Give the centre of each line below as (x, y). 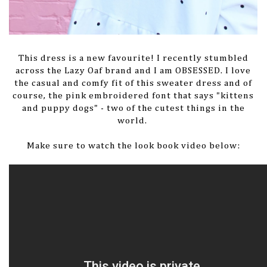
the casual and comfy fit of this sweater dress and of (133, 83)
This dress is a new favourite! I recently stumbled (133, 58)
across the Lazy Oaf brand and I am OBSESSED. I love (133, 71)
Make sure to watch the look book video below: (133, 146)
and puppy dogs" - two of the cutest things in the (133, 108)
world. (133, 121)
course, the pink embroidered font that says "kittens (133, 96)
